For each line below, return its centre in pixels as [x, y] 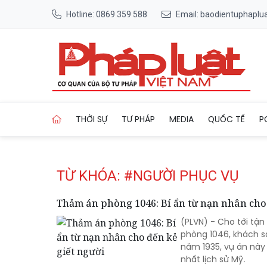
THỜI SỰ [91, 119]
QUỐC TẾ [226, 119]
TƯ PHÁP [138, 119]
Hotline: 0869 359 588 [107, 14]
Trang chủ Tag [179, 99]
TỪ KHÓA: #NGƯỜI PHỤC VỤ [148, 176]
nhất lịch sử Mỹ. [213, 259]
